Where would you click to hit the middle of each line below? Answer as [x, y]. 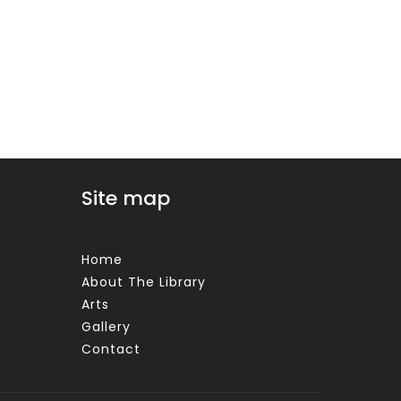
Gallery [106, 327]
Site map [125, 198]
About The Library [143, 282]
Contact [111, 349]
